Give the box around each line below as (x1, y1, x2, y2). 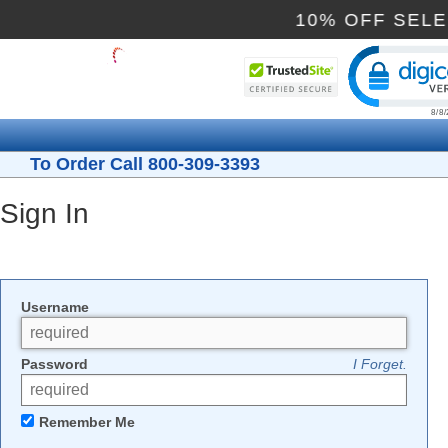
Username (21, 299, 89, 316)
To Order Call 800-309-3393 (15, 154, 260, 175)
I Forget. (352, 356, 407, 373)
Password (21, 356, 88, 373)
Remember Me (39, 413, 135, 430)
